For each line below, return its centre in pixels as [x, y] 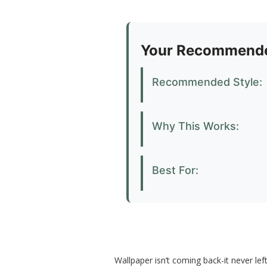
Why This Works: [195, 126]
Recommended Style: [207, 82]
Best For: [175, 170]
